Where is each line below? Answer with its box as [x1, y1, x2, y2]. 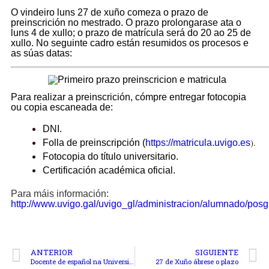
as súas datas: [11, 48, 74, 59]
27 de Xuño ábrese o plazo [156, 256, 238, 266]
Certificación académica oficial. [42, 165, 178, 175]
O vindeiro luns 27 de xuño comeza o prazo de [11, 7, 208, 18]
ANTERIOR [31, 247, 73, 257]
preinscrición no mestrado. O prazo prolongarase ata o [11, 17, 241, 28]
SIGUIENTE [195, 247, 238, 257]
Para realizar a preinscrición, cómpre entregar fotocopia [11, 91, 246, 102]
